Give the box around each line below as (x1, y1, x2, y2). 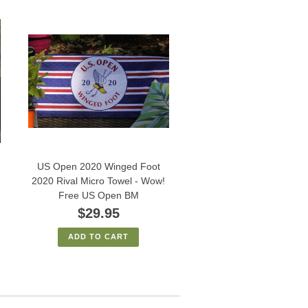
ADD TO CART (68, 232, 129, 241)
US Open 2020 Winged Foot (36, 160, 160, 172)
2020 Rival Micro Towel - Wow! (32, 175, 166, 186)
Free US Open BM (58, 189, 139, 201)
